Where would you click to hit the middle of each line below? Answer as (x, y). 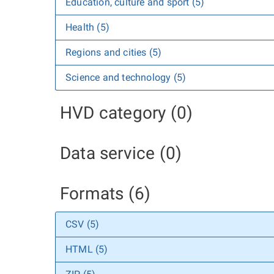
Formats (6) (106, 194)
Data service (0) (121, 153)
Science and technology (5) (126, 77)
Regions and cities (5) (114, 52)
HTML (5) (87, 249)
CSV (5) (83, 224)
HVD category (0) (127, 113)
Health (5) (87, 27)
